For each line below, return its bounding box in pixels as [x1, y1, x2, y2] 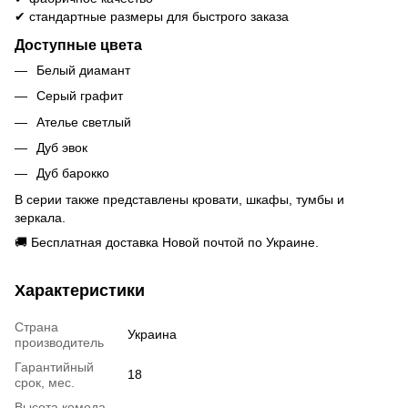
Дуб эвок [36, 139, 87, 155]
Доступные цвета [15, 36, 142, 53]
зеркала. [15, 209, 66, 225]
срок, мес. [15, 374, 75, 390]
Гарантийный [15, 359, 94, 374]
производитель [15, 334, 104, 350]
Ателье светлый [36, 114, 131, 129]
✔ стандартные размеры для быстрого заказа [15, 8, 289, 24]
